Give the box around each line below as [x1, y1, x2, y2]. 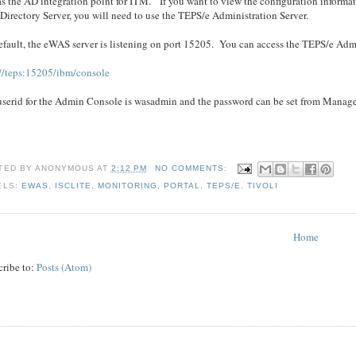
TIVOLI [247, 180, 279, 190]
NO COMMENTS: [155, 164, 231, 173]
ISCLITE [54, 180, 91, 190]
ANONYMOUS [34, 164, 95, 173]
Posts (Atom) [37, 259, 92, 274]
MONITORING [97, 180, 157, 190]
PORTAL [163, 180, 201, 190]
